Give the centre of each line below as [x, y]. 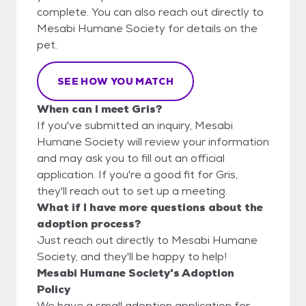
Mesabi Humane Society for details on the [147, 28]
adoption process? [89, 223]
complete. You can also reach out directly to [150, 12]
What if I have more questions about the [150, 207]
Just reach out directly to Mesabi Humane [147, 240]
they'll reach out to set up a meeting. [132, 191]
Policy [54, 289]
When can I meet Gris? [99, 109]
